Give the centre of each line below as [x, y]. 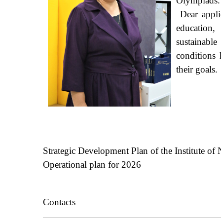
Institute [190, 151]
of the [161, 151]
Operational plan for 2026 [92, 165]
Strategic [59, 151]
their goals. [197, 69]
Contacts [59, 202]
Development [103, 151]
